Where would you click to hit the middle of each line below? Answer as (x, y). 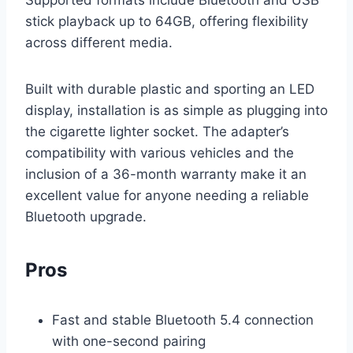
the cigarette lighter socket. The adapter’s (157, 131)
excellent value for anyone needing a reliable (167, 195)
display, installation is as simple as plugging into (176, 110)
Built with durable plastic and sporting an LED (170, 89)
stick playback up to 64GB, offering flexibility (167, 21)
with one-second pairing (129, 341)
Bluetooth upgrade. (86, 216)
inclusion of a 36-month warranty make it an (166, 174)
